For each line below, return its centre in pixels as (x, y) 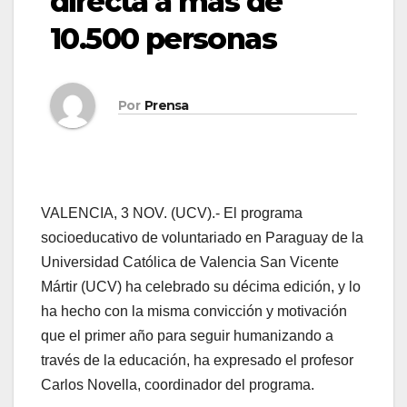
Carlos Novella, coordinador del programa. (178, 385)
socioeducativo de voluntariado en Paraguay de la (202, 238)
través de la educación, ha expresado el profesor (197, 361)
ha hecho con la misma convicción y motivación (194, 312)
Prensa (166, 105)
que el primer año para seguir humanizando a (187, 336)
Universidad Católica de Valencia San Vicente (190, 263)
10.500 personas (163, 39)
